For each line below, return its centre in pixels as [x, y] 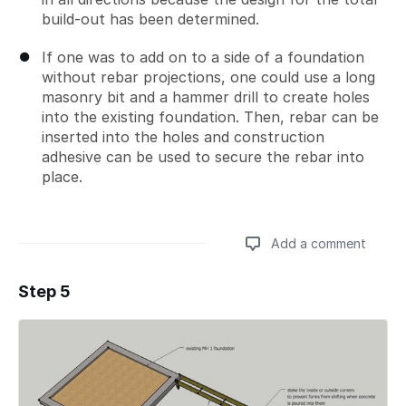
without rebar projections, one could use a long [208, 77]
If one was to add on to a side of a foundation [203, 57]
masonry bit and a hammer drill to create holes [206, 97]
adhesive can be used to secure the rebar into [203, 156]
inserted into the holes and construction [183, 136]
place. [62, 176]
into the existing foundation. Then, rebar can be [210, 116]
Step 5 [44, 291]
